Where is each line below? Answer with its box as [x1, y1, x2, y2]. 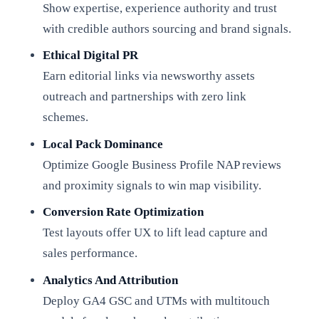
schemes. [42, 110, 88, 125]
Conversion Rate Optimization [42, 205, 204, 219]
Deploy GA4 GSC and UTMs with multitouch [42, 293, 270, 308]
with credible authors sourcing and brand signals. [42, 21, 291, 36]
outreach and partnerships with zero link [42, 90, 246, 104]
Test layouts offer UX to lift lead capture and [42, 226, 268, 240]
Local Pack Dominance [42, 137, 163, 151]
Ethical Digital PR [42, 48, 138, 63]
